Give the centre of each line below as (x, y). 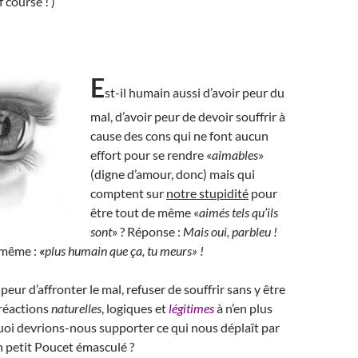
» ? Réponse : (147, 231)
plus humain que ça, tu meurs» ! (124, 251)
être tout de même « (145, 212)
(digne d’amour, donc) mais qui (173, 174)
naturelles (76, 308)
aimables (235, 155)
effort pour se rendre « (151, 155)
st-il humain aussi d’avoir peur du (195, 92)
